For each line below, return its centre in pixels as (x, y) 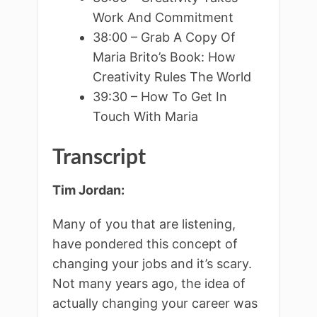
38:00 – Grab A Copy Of (164, 37)
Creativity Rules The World (172, 76)
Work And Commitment (163, 17)
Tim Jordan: (88, 190)
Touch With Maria (145, 116)
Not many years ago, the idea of (149, 283)
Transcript (99, 157)
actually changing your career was (155, 303)
